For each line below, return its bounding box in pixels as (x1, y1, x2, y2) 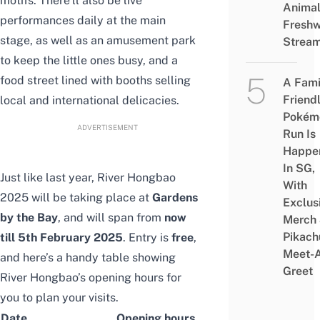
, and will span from (58, 211, 164, 225)
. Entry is (123, 231, 169, 245)
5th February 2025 (15, 231, 123, 245)
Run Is (282, 127, 316, 141)
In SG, (282, 161, 315, 176)
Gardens (152, 191, 198, 205)
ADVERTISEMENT (76, 123, 138, 132)
